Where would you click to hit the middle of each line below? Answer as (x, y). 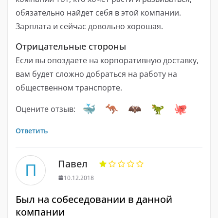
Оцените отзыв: (45, 109)
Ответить (32, 130)
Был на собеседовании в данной (94, 199)
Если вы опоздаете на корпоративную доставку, (107, 60)
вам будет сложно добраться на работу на (96, 74)
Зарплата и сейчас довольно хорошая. (89, 26)
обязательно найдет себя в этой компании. (98, 12)
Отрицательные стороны (71, 46)
